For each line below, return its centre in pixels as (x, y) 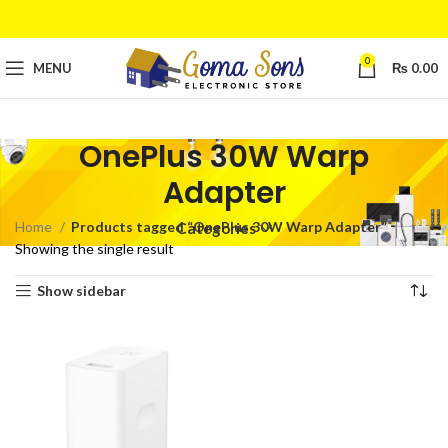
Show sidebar (82, 290)
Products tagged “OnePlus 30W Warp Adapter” (229, 226)
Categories (216, 228)
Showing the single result (94, 248)
